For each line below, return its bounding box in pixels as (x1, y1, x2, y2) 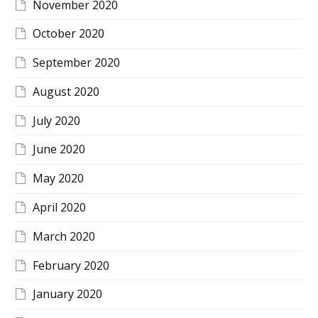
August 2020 (33, 83, 100, 99)
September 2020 (33, 55, 121, 71)
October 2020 (33, 26, 105, 42)
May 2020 (33, 170, 84, 187)
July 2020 (33, 112, 81, 128)
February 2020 (33, 257, 110, 273)
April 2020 (33, 199, 87, 216)
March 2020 (33, 228, 96, 244)
